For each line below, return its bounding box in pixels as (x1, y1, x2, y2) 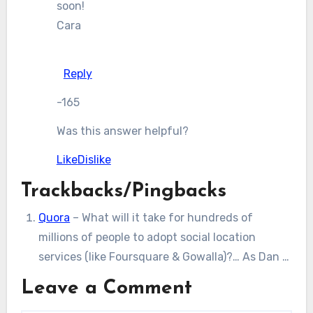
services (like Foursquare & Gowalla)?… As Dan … (38, 249, 290, 263)
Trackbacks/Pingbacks (20, 181, 226, 201)
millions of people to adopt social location (38, 230, 256, 244)
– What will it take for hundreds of (70, 210, 254, 224)
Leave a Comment (20, 278, 192, 298)
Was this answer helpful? (56, 124, 189, 138)
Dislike (77, 152, 111, 166)
